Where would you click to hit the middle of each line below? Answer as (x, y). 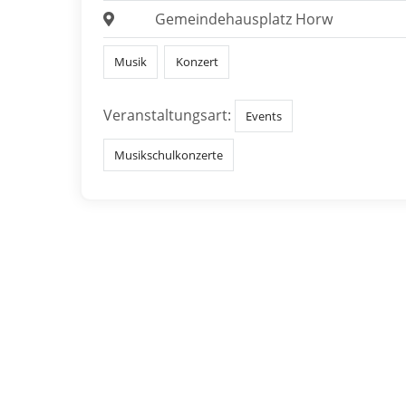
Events (264, 116)
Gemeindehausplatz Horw (243, 19)
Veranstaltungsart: (167, 115)
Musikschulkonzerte (169, 155)
